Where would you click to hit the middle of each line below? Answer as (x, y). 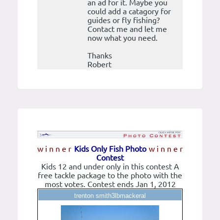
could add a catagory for (129, 12)
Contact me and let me (127, 29)
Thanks (100, 56)
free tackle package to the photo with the (110, 176)
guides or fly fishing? (124, 20)
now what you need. (123, 38)
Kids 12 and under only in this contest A (110, 167)
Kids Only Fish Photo (110, 149)
